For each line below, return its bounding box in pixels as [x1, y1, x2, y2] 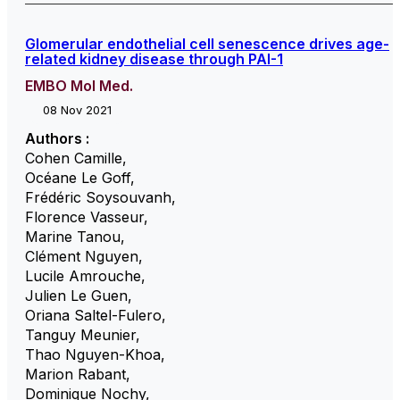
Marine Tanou [25, 227, 121, 246]
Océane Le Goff [25, 168, 130, 187]
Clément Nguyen [25, 246, 138, 265]
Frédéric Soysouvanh [25, 187, 171, 206]
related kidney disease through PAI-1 [25, 49, 283, 68]
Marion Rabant [25, 364, 126, 383]
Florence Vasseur [25, 207, 144, 226]
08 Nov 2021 [43, 102, 112, 117]
